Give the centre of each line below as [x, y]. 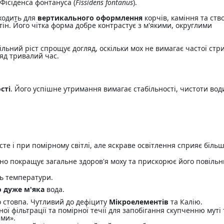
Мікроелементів [139, 202]
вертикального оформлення [90, 18]
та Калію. [185, 202]
